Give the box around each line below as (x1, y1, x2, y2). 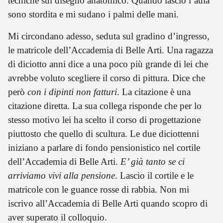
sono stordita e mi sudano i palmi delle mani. (8, 8, 179, 19)
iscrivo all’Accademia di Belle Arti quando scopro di (8, 198, 208, 209)
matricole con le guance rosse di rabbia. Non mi (8, 184, 189, 195)
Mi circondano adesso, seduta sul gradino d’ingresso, (8, 30, 210, 41)
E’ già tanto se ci (120, 156, 185, 167)
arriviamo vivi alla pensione (8, 170, 115, 181)
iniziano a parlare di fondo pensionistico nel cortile (8, 142, 200, 153)
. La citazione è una (117, 86, 191, 97)
